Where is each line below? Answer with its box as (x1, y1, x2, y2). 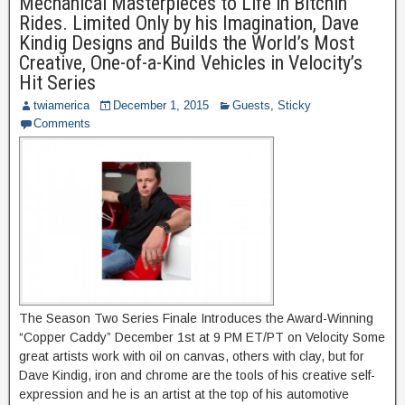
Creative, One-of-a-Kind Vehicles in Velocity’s (19, 52, 363, 75)
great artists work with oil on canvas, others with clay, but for (19, 349, 364, 364)
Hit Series (19, 71, 96, 95)
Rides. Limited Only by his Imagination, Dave (19, 12, 359, 35)
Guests (232, 99, 270, 113)
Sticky (278, 99, 311, 113)
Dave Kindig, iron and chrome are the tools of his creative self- (19, 368, 375, 383)
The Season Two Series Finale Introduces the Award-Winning (19, 311, 373, 326)
